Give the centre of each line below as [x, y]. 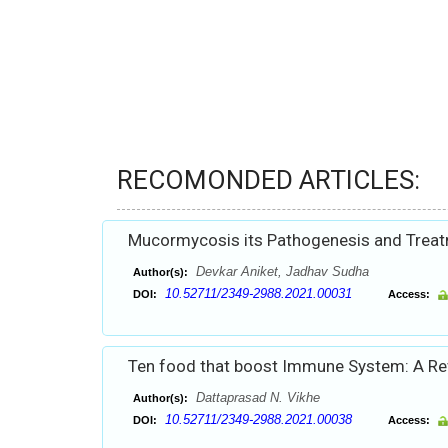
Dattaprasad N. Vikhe [256, 397]
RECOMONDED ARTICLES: [268, 180]
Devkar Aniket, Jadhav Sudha [280, 271]
